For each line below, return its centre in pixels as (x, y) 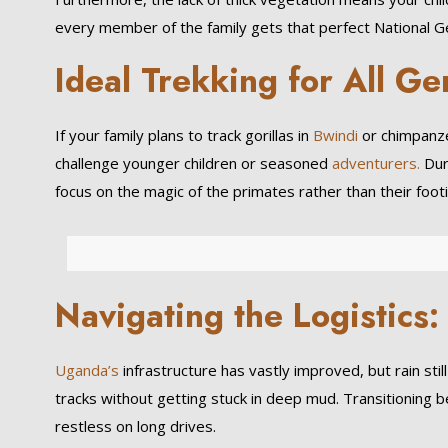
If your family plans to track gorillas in (181, 135)
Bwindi (333, 135)
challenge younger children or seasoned (193, 163)
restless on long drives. (135, 426)
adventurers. (375, 163)
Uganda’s (86, 370)
